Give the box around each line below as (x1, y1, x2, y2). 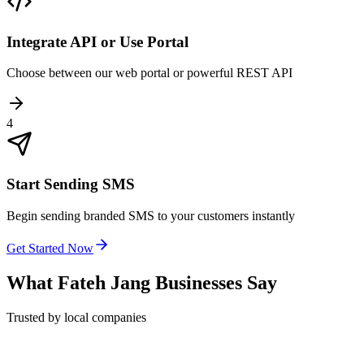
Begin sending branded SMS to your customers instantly (6, 208, 295, 223)
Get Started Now (6, 240, 93, 255)
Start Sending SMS (6, 175, 135, 193)
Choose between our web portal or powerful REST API (6, 66, 292, 80)
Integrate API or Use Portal (6, 32, 188, 50)
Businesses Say (150, 271, 277, 293)
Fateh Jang (58, 271, 150, 293)
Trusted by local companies (6, 310, 146, 324)
